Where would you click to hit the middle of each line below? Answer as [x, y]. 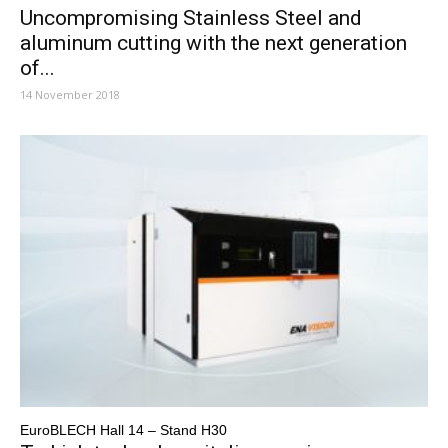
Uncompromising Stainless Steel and [191, 18]
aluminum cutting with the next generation [213, 43]
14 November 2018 [70, 95]
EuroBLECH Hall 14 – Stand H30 [123, 430]
